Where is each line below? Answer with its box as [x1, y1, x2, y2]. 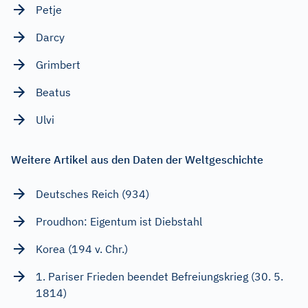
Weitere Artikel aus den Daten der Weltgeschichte [11, 152, 263, 166]
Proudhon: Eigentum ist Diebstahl [36, 214, 202, 228]
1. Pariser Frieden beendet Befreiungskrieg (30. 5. [36, 269, 283, 283]
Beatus [36, 85, 71, 99]
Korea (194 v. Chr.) [36, 241, 128, 256]
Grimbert [36, 57, 80, 71]
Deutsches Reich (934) [36, 186, 149, 201]
